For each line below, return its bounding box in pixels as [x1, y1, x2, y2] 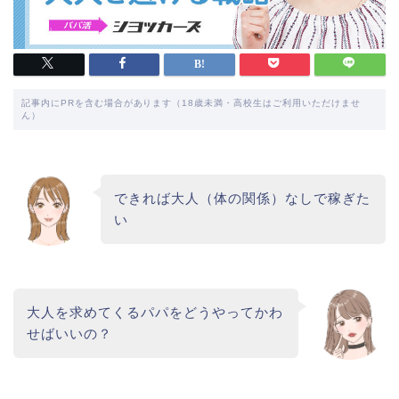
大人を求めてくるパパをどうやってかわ [26, 304, 283, 320]
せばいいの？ [26, 325, 112, 341]
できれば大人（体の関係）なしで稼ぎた [113, 191, 370, 207]
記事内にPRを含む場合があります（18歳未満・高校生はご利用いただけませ [21, 98, 361, 109]
